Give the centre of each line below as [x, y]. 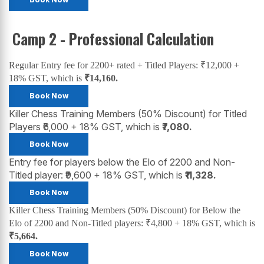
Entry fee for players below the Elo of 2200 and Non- [122, 162]
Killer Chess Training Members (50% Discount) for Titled [128, 113]
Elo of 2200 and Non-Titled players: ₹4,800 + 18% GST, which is [132, 223]
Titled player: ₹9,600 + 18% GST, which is [97, 175]
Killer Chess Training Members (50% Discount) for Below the [125, 210]
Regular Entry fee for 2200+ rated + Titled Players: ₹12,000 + [124, 65]
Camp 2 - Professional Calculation [113, 38]
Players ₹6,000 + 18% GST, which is [85, 126]
